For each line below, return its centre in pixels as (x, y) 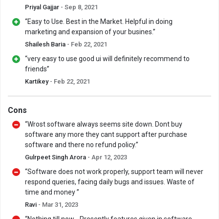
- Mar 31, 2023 (58, 205)
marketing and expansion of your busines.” (90, 32)
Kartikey (37, 82)
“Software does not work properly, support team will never (114, 172)
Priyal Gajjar (43, 7)
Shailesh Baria (46, 44)
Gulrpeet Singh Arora (56, 157)
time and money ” (52, 192)
